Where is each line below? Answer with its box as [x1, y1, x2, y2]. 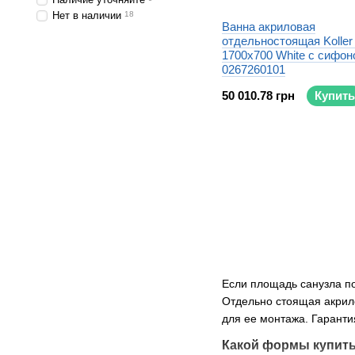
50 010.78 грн [222, 89, 295, 102]
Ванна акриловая [222, 20, 315, 33]
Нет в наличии [52, 10, 121, 21]
